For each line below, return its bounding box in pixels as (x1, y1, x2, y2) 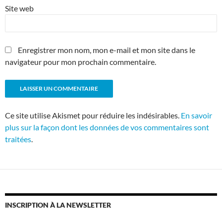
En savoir (181, 110, 212, 120)
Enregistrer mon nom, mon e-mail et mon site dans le (18, 45, 195, 55)
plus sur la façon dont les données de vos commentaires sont (5, 122, 209, 132)
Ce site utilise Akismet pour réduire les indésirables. (5, 110, 181, 120)
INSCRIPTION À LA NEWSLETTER (5, 200, 111, 209)
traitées (5, 134, 31, 144)
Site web (5, 3, 34, 13)
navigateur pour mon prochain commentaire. (5, 56, 156, 66)
